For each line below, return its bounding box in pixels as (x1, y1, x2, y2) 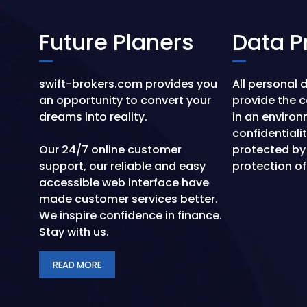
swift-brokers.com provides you (39, 76, 217, 92)
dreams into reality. (39, 109, 147, 125)
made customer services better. (39, 191, 218, 207)
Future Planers (39, 27, 194, 58)
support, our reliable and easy (39, 158, 206, 174)
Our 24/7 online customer (39, 142, 182, 158)
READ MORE (53, 259, 101, 271)
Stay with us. (39, 224, 109, 240)
